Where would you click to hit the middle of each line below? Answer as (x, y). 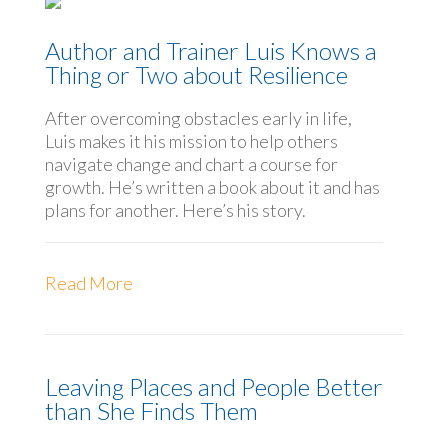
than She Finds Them (151, 410)
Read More (88, 283)
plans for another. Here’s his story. (175, 209)
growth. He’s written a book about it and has (212, 186)
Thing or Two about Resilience (196, 74)
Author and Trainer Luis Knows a (210, 50)
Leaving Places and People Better (213, 386)
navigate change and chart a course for (191, 163)
